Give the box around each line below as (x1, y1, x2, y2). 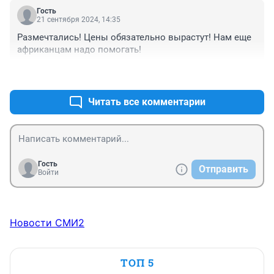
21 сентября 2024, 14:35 (37, 15, 120, 24)
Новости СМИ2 (10, 216, 84, 229)
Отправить (199, 163, 248, 175)
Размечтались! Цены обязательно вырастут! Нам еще (17, 31, 251, 43)
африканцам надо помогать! (17, 43, 141, 55)
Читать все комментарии (88, 95, 206, 108)
